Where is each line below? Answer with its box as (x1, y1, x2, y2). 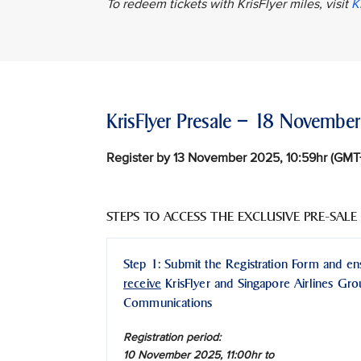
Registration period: (123, 330, 221, 345)
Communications (123, 295, 213, 311)
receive (123, 276, 162, 292)
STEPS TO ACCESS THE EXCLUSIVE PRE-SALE (106, 208, 357, 224)
